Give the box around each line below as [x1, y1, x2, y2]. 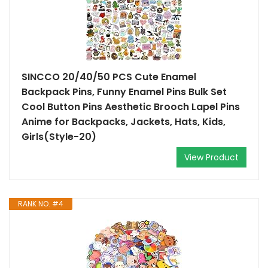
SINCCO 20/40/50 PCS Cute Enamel [22, 70, 196, 84]
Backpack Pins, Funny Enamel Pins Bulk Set [22, 85, 227, 99]
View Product [184, 151, 239, 163]
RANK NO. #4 [18, 199, 63, 209]
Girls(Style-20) [22, 130, 96, 144]
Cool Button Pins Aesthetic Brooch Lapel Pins [22, 100, 240, 114]
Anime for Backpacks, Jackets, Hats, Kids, [22, 115, 226, 129]
